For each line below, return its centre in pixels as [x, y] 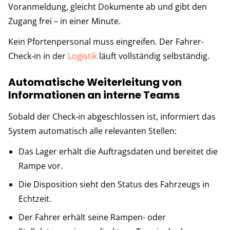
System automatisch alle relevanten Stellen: [92, 131]
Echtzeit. [35, 198]
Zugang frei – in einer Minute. [64, 21]
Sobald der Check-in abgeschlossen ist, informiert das [112, 116]
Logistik [82, 56]
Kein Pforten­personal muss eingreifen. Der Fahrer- [106, 41]
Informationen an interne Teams [94, 95]
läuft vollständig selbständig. [153, 56]
